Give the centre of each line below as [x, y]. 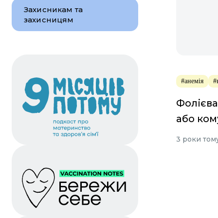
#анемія [192, 81]
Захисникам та [54, 9]
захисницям [49, 20]
